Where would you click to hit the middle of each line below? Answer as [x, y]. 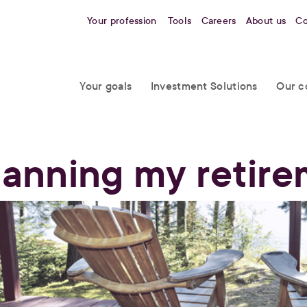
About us [266, 21]
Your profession [122, 21]
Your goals [106, 86]
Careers [219, 21]
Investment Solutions [204, 86]
